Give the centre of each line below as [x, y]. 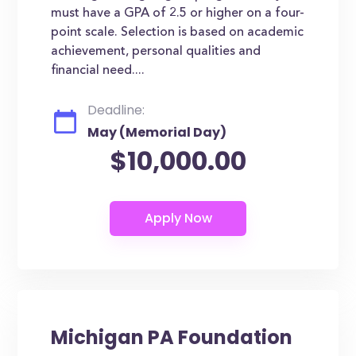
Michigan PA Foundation [172, 337]
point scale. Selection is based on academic [178, 33]
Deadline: [116, 110]
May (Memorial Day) [157, 132]
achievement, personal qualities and [156, 52]
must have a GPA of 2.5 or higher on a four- [178, 14]
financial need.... [98, 71]
